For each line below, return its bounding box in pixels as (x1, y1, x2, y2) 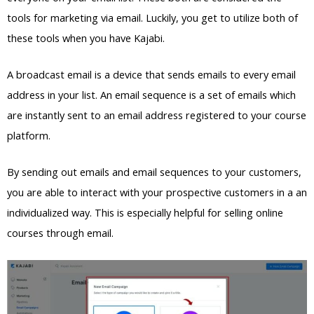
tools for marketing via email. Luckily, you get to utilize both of (7, 10, 298, 25)
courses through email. (7, 226, 114, 240)
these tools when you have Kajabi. (7, 30, 165, 45)
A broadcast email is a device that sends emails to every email (7, 67, 296, 82)
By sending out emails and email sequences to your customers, (7, 165, 301, 179)
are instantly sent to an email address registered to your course (7, 108, 306, 123)
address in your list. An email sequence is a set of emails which (7, 88, 296, 102)
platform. (7, 128, 50, 143)
